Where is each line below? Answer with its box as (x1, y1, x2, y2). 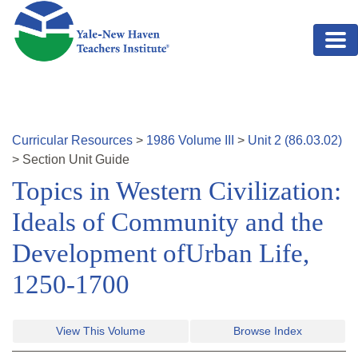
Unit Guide (69, 153, 129, 167)
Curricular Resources (12, 133, 133, 148)
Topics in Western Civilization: (12, 177, 341, 206)
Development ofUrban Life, (12, 239, 309, 268)
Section (22, 153, 69, 167)
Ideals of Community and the (12, 208, 324, 237)
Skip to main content (12, 2, 127, 16)
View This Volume (56, 324, 145, 338)
